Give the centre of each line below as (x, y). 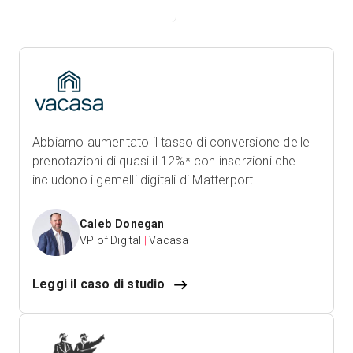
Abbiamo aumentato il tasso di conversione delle (171, 143)
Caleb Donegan (122, 224)
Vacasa (169, 241)
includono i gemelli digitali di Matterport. (145, 180)
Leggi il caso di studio (99, 284)
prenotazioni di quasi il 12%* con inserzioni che (164, 162)
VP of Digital (111, 241)
